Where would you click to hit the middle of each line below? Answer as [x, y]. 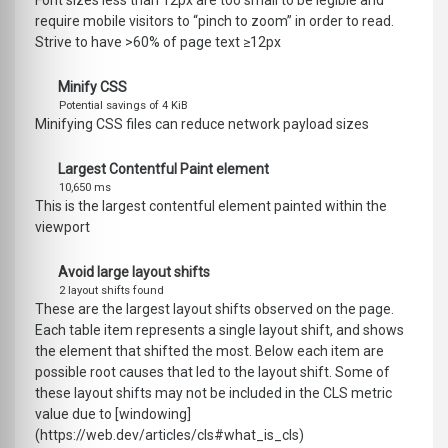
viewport [62, 227]
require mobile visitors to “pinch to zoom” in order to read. [214, 21]
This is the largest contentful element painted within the [211, 206]
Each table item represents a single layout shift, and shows [219, 330]
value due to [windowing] [113, 414]
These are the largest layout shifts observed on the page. [214, 309]
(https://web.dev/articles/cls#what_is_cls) [169, 435]
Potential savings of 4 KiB [123, 106]
